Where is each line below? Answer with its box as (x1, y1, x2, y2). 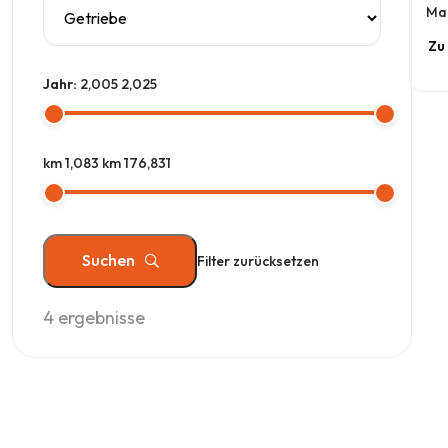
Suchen (81, 250, 135, 270)
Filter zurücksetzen (197, 251, 319, 270)
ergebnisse (54, 306, 145, 329)
